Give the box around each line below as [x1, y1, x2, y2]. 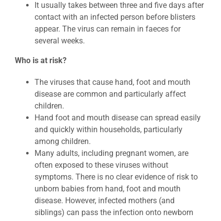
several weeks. [35, 36, 85, 45]
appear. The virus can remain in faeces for [35, 24, 181, 34]
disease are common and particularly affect [35, 89, 186, 99]
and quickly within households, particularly [35, 125, 183, 134]
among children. [35, 137, 91, 146]
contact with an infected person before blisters [35, 12, 195, 22]
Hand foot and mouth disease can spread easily [35, 113, 201, 122]
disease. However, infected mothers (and [35, 196, 175, 205]
